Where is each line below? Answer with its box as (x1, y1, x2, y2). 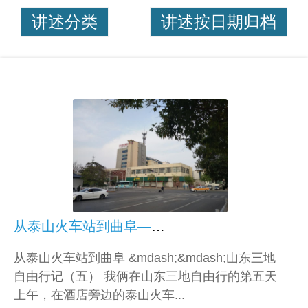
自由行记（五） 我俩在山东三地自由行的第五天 (14, 269, 277, 283)
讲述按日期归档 (161, 12, 276, 31)
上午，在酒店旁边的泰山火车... (14, 288, 185, 302)
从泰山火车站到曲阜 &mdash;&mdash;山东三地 (14, 251, 276, 265)
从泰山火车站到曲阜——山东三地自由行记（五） (151, 219, 165, 234)
